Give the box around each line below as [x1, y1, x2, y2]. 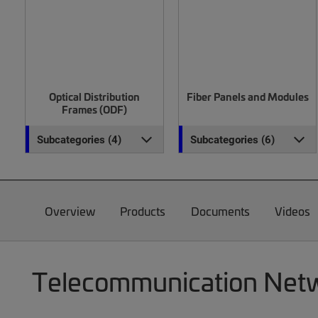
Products [120, 203, 166, 219]
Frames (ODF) [61, 102, 127, 116]
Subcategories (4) [37, 132, 122, 146]
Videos [275, 203, 311, 219]
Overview [44, 203, 95, 219]
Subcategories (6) [190, 132, 275, 146]
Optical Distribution [48, 89, 140, 104]
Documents [190, 203, 250, 219]
